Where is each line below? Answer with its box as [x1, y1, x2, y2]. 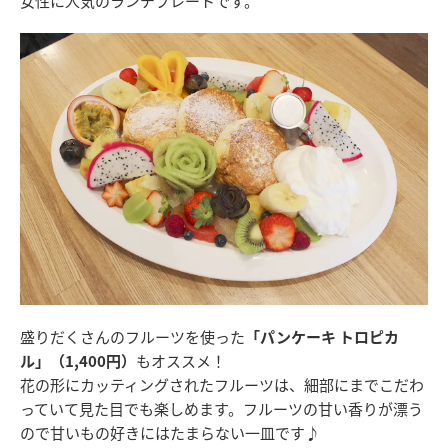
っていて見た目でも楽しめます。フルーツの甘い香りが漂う [20, 397, 423, 419]
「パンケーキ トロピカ [245, 325, 399, 347]
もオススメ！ [136, 349, 226, 371]
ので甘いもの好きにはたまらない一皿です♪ [20, 421, 320, 443]
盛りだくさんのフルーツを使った [20, 325, 245, 347]
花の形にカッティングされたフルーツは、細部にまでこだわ [20, 373, 424, 395]
